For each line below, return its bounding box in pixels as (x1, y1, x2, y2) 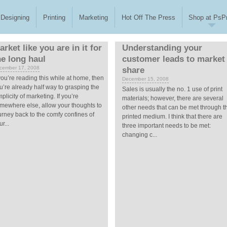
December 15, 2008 (122, 76, 169, 82)
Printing (43, 14, 66, 22)
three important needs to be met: (122, 122, 211, 129)
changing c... (122, 131, 157, 138)
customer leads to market (122, 54, 225, 64)
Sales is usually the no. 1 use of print (122, 86, 222, 93)
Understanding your (122, 43, 202, 53)
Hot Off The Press (122, 14, 176, 22)
